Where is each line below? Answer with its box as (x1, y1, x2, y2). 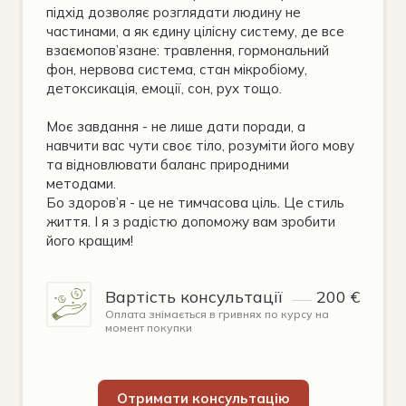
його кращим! (46, 232, 133, 250)
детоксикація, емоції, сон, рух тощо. (46, 80, 282, 98)
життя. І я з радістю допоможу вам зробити (46, 213, 335, 231)
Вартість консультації (105, 286, 287, 308)
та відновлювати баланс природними (46, 156, 289, 174)
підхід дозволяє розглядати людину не (46, 4, 301, 22)
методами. (46, 175, 116, 193)
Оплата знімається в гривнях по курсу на (105, 307, 329, 322)
